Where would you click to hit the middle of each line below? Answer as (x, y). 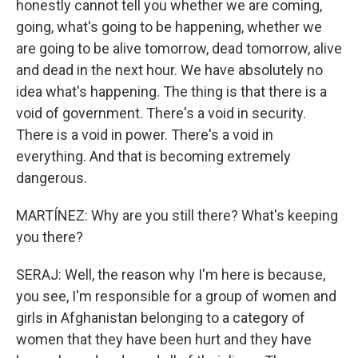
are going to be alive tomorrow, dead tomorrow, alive (179, 48)
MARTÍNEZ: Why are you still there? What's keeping (177, 215)
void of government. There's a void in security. (161, 113)
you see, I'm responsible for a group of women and (176, 296)
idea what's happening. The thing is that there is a (171, 91)
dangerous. (52, 178)
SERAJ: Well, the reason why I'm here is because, (171, 274)
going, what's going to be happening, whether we (169, 27)
